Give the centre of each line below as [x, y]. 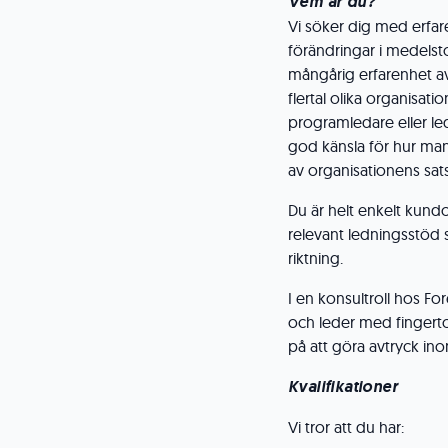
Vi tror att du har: [346, 427]
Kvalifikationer [343, 386]
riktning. [315, 258]
